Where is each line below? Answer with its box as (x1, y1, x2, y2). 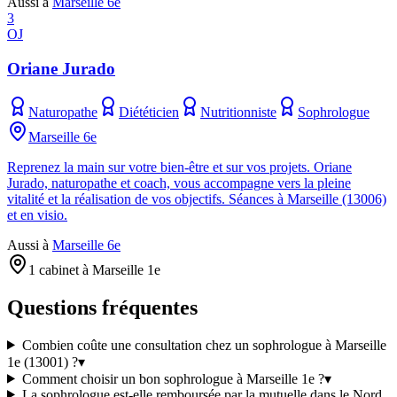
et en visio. (7, 206, 67, 222)
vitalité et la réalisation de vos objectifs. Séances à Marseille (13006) (7, 191, 386, 206)
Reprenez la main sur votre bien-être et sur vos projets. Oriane (7, 159, 352, 175)
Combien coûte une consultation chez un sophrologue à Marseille (21, 337, 386, 353)
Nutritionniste (200, 104, 276, 120)
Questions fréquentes (7, 295, 198, 319)
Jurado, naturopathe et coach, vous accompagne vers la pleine (7, 175, 351, 191)
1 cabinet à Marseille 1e (28, 261, 160, 277)
